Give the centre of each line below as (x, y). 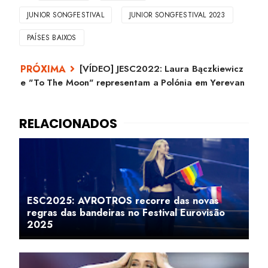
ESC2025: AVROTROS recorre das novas (123, 201)
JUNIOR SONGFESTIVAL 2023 (177, 15)
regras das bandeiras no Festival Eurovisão (126, 213)
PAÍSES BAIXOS (52, 38)
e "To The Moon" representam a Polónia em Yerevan (133, 83)
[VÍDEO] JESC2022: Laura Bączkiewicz (162, 69)
